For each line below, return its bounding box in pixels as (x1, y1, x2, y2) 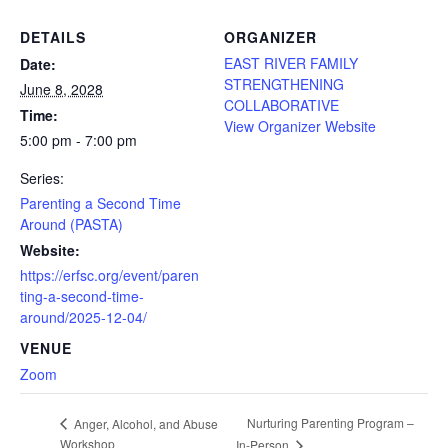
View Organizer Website (224, 115, 376, 136)
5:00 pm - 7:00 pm (20, 129, 137, 150)
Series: (20, 167, 64, 188)
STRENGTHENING (224, 73, 344, 94)
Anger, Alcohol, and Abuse (71, 414, 218, 432)
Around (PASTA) (20, 213, 123, 234)
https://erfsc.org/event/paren (20, 264, 199, 285)
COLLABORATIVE (224, 94, 339, 115)
